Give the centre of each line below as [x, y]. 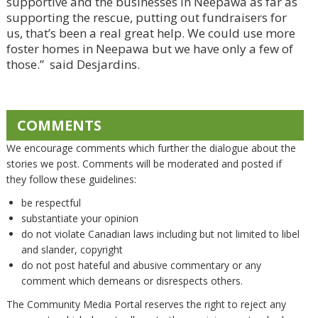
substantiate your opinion [79, 218]
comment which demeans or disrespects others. [132, 280]
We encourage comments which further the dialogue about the [151, 148]
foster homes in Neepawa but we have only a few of [149, 48]
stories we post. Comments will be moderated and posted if [144, 163]
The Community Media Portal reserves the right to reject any [146, 304]
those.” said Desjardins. [73, 64]
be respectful [51, 202]
